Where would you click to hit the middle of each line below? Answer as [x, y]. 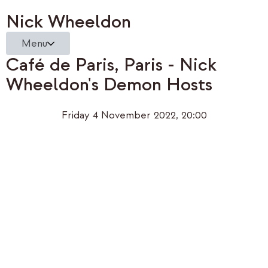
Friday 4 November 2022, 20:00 [134, 115]
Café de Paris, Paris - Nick [111, 65]
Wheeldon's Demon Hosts [109, 85]
